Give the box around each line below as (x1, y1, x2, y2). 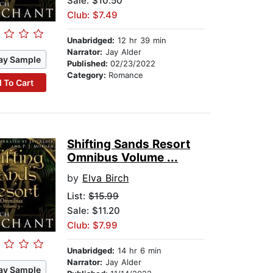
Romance (108, 70, 144, 80)
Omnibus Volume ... (67, 151, 179, 165)
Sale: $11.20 (67, 205, 121, 217)
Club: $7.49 (67, 9, 118, 21)
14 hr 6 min (115, 246, 162, 256)
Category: (67, 70, 109, 80)
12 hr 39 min (115, 35, 167, 46)
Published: (67, 58, 111, 69)
